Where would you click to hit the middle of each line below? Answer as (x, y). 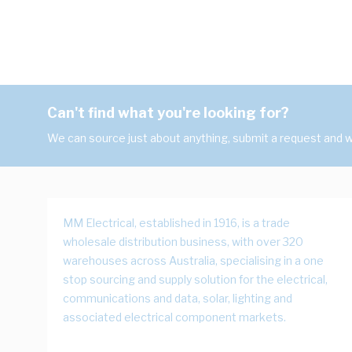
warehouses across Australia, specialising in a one (193, 260)
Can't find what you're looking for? (168, 113)
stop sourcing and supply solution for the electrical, (195, 279)
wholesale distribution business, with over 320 (183, 242)
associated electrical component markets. (174, 317)
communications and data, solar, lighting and (178, 298)
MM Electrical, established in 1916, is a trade (176, 223)
